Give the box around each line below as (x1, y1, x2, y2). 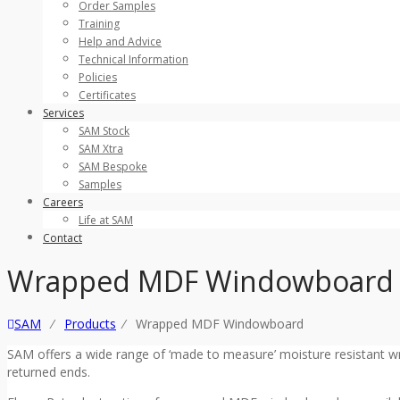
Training (79, 16, 120, 32)
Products (64, 315, 116, 333)
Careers (43, 195, 83, 211)
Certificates (79, 87, 136, 104)
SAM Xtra (79, 141, 123, 157)
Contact (43, 230, 82, 246)
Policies (79, 70, 117, 86)
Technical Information (79, 52, 188, 68)
